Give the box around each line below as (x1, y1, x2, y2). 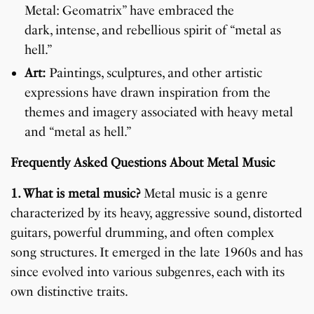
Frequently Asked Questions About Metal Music (11, 155, 275, 171)
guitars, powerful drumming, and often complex (11, 225, 275, 241)
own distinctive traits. (11, 284, 129, 300)
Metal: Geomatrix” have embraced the (25, 3, 234, 19)
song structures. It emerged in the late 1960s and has (11, 245, 303, 261)
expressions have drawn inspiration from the (25, 85, 271, 101)
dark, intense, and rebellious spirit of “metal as (25, 22, 281, 39)
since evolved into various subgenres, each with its (11, 264, 285, 280)
